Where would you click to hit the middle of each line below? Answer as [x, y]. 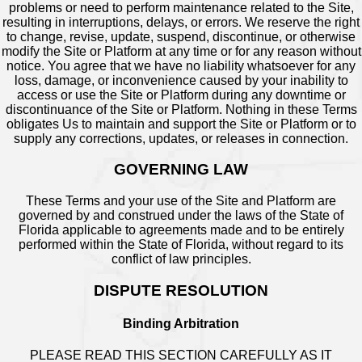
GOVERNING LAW [181, 170]
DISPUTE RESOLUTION [181, 290]
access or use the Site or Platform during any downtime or [181, 95]
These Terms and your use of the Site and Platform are [181, 200]
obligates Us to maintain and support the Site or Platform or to [181, 124]
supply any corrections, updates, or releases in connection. [181, 138]
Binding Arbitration [181, 323]
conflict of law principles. [181, 259]
